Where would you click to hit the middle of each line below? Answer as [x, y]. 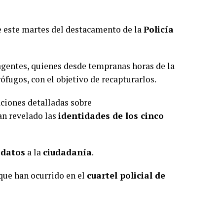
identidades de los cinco [111, 116]
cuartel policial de [126, 175]
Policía [159, 29]
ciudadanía [67, 152]
